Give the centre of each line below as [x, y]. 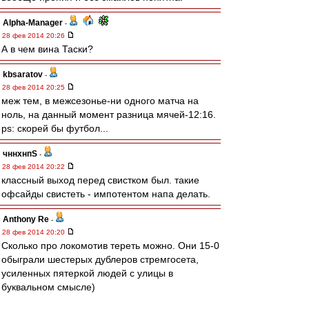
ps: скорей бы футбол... [55, 128]
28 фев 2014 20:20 [34, 232]
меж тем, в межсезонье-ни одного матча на [100, 101]
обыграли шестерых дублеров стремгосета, [100, 259]
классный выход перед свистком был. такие [100, 180]
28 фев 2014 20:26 [34, 36]
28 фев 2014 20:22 [34, 167]
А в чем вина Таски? [47, 49]
